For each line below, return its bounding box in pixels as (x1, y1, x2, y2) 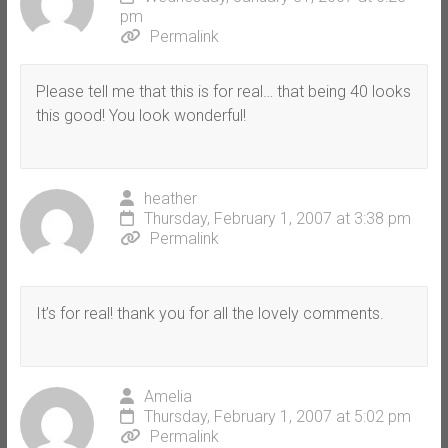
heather (143, 188, 197, 208)
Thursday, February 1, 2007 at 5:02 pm (143, 406, 411, 426)
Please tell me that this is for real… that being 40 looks (35, 81, 411, 101)
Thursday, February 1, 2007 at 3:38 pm (143, 208, 411, 228)
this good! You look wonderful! (35, 105, 246, 125)
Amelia (143, 386, 192, 406)
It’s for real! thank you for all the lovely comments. (35, 303, 384, 323)
